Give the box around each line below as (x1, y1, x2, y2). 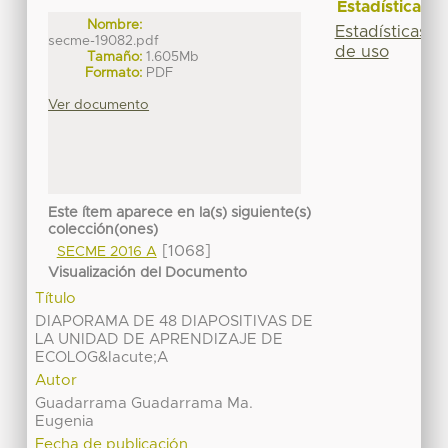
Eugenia (35, 414, 95, 430)
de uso (334, 43, 389, 60)
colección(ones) (48, 223, 159, 238)
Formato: (85, 65, 143, 80)
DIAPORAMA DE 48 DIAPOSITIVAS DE (35, 314, 314, 330)
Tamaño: (87, 49, 143, 64)
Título (35, 291, 77, 307)
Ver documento (48, 97, 150, 112)
